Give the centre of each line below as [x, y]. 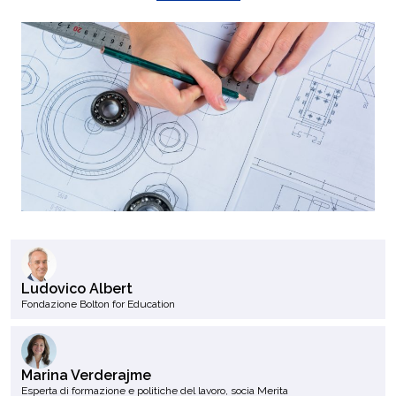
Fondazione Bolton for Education [98, 304]
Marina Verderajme [86, 375]
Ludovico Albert [77, 288]
